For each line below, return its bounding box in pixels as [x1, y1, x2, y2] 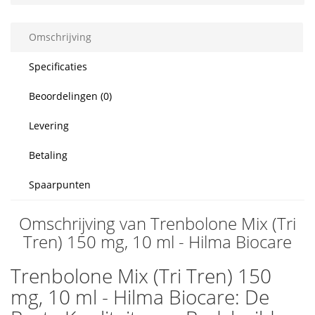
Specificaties [29, 60, 87, 73]
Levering [29, 119, 69, 132]
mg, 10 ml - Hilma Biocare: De [11, 283, 269, 310]
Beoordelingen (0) [29, 89, 112, 103]
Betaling [29, 148, 67, 162]
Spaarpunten [29, 178, 91, 191]
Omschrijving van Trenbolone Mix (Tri [19, 212, 296, 235]
